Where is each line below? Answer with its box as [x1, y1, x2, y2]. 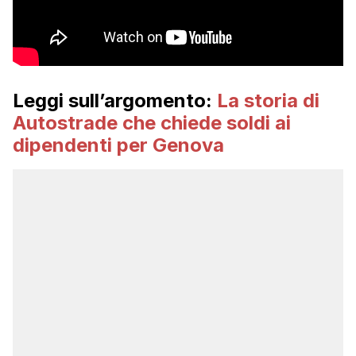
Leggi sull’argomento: [13, 89, 217, 113]
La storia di [217, 89, 319, 113]
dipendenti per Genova [13, 133, 224, 157]
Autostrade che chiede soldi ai [13, 111, 291, 135]
